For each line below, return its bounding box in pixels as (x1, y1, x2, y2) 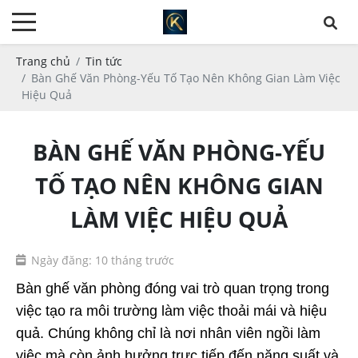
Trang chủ (16, 53, 70, 69)
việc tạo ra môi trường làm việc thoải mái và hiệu (16, 302, 327, 319)
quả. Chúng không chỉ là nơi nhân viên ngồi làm (16, 324, 320, 341)
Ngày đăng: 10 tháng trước (31, 253, 174, 268)
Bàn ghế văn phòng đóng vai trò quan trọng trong (16, 280, 329, 296)
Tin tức (86, 53, 122, 69)
